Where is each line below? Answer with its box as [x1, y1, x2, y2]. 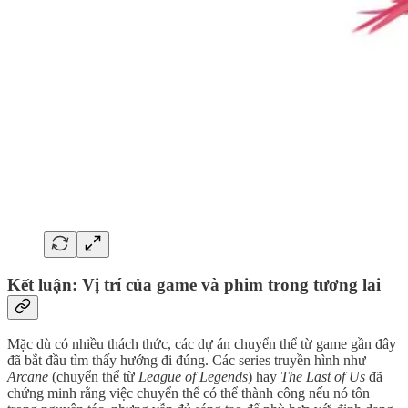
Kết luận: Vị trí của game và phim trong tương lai [7, 274, 381, 294]
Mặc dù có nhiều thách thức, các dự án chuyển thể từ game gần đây [7, 336, 396, 352]
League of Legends [138, 369, 248, 385]
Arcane [7, 369, 48, 385]
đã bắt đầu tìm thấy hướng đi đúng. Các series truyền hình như [7, 352, 366, 369]
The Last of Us [280, 369, 365, 385]
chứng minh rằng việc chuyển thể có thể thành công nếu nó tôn [7, 385, 370, 402]
